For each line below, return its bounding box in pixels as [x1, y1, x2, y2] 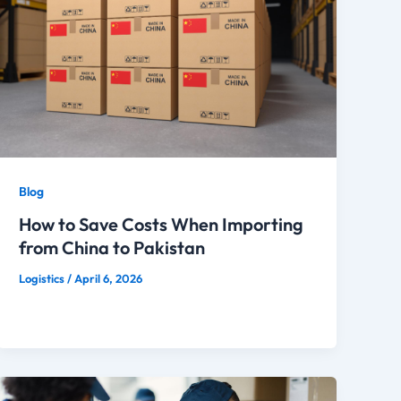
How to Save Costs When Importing [19, 213, 304, 236]
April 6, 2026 [74, 271, 143, 286]
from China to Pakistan [19, 236, 206, 260]
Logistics [19, 271, 68, 286]
